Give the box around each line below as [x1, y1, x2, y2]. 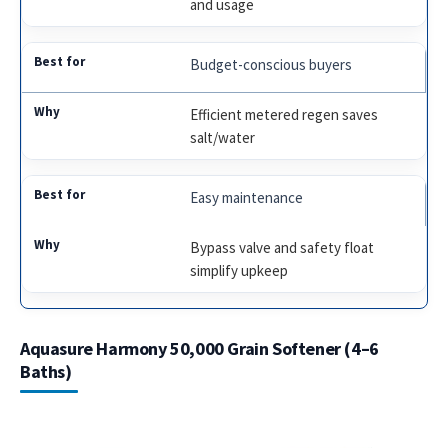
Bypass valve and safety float [190, 237, 375, 257]
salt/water [190, 127, 256, 147]
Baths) [20, 359, 72, 383]
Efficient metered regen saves [190, 104, 379, 124]
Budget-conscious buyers [190, 54, 353, 74]
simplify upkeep [190, 260, 289, 280]
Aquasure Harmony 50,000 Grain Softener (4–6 [20, 336, 379, 360]
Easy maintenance [190, 187, 304, 207]
